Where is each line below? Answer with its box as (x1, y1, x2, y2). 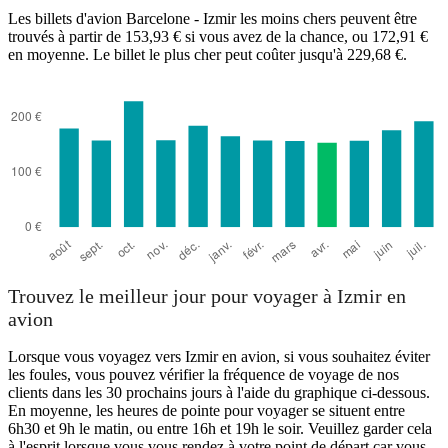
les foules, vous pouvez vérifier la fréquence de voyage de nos (8, 366, 399, 384)
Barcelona (34, 14, 82, 29)
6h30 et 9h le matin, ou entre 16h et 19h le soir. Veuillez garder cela (8, 420, 432, 438)
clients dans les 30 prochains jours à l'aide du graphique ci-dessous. (8, 384, 430, 402)
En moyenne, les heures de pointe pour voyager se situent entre (8, 402, 405, 420)
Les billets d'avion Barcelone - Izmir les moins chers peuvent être (8, 9, 417, 27)
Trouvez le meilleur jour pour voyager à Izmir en (8, 285, 406, 308)
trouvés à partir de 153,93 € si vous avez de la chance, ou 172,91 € (8, 27, 428, 45)
